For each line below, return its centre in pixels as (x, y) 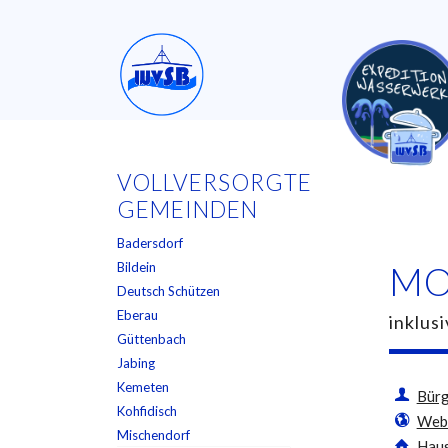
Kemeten (143, 387)
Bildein (137, 267)
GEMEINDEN (188, 209)
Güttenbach (152, 339)
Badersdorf (150, 243)
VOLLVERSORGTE (215, 182)
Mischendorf (154, 435)
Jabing (136, 363)
